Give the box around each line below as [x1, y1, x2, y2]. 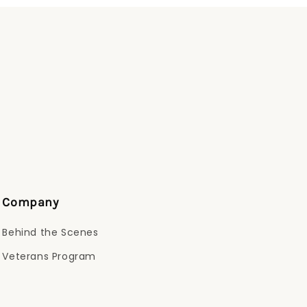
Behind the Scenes [2, 225, 99, 239]
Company [2, 195, 59, 210]
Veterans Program [2, 249, 96, 263]
